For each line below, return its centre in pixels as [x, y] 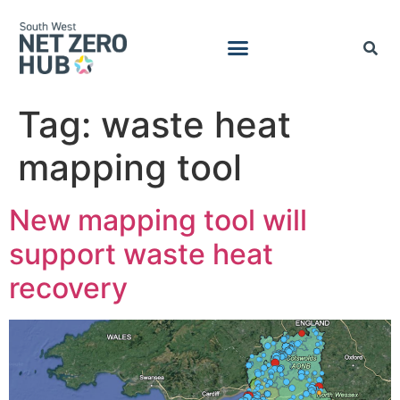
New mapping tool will [158, 220]
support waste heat [141, 254]
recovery [75, 287]
